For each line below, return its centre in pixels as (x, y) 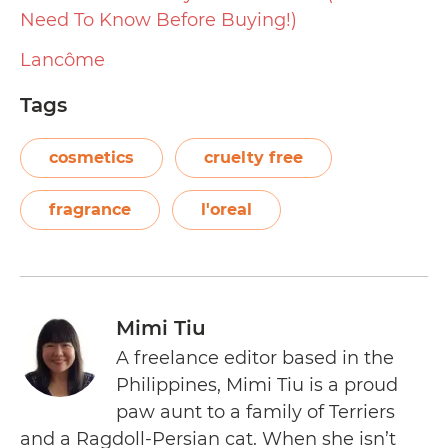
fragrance (90, 209)
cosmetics (91, 157)
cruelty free (253, 157)
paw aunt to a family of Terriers (255, 412)
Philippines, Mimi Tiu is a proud (257, 385)
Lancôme (62, 60)
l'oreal (226, 209)
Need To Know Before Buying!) (158, 19)
